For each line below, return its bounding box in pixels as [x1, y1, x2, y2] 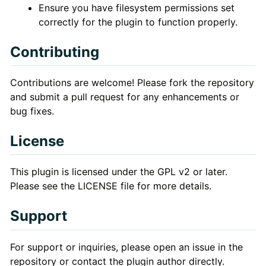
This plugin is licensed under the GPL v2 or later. [9, 166, 227, 178]
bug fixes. [9, 105, 54, 118]
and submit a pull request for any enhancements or [9, 91, 239, 103]
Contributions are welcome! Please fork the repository [9, 77, 254, 89]
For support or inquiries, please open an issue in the [9, 240, 243, 253]
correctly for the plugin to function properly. [38, 15, 237, 28]
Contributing [9, 43, 99, 61]
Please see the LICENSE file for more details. [9, 180, 211, 192]
